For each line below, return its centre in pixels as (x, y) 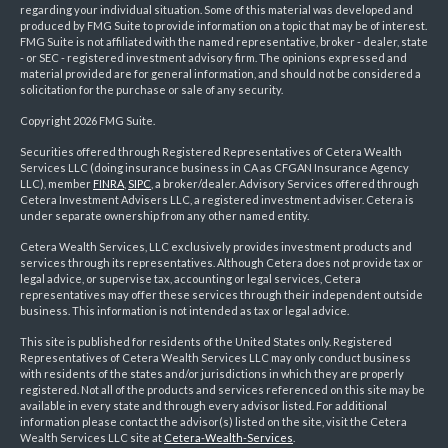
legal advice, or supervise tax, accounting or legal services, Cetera (190, 279)
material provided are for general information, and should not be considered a (220, 74)
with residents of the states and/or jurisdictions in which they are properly (212, 374)
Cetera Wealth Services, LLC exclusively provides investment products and (216, 247)
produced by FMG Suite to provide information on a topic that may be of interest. (223, 26)
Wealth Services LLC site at (92, 438)
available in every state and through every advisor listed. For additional (203, 406)
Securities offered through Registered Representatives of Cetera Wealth (211, 152)
